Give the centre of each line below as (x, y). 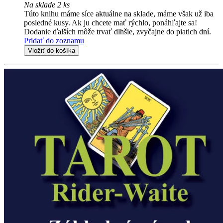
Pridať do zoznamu (54, 41)
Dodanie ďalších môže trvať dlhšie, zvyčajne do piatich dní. (117, 32)
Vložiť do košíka (52, 51)
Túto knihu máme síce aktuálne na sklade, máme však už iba (119, 14)
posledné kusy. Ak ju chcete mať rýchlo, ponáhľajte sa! (111, 23)
